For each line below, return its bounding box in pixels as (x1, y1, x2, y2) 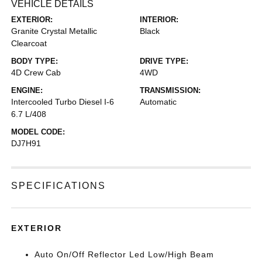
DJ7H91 (11, 139, 42, 148)
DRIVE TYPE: (140, 57, 188, 65)
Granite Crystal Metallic (11, 26, 98, 36)
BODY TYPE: (11, 57, 58, 65)
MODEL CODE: (11, 127, 65, 136)
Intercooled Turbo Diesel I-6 (11, 97, 115, 106)
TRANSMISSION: (140, 86, 201, 95)
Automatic (140, 97, 177, 106)
